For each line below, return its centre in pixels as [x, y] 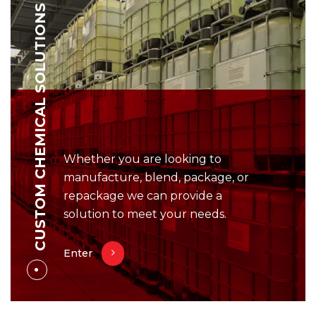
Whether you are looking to [142, 159]
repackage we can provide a [143, 195]
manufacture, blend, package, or [156, 177]
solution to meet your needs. [145, 214]
